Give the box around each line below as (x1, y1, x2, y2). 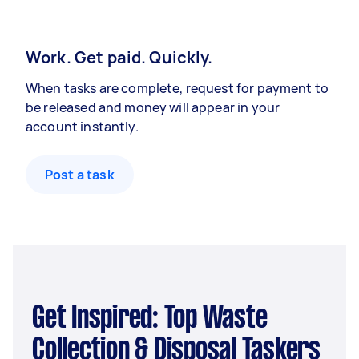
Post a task (45, 166, 115, 184)
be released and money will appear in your (26, 99, 280, 116)
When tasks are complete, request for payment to (26, 79, 329, 97)
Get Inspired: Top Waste (32, 305, 45, 333)
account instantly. (26, 118, 139, 135)
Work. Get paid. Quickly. (26, 46, 213, 68)
